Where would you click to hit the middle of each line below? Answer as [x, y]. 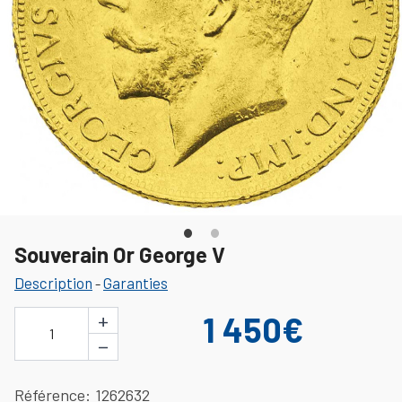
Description [53, 282]
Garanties [135, 282]
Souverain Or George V [120, 254]
